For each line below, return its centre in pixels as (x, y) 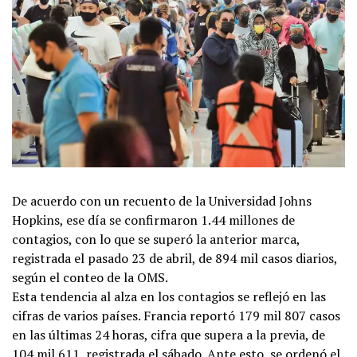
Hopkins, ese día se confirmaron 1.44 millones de (153, 220)
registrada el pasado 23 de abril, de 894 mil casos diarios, (175, 258)
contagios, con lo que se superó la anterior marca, (156, 239)
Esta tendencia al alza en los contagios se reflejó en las (169, 296)
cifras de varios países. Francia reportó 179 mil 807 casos (176, 315)
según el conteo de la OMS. (90, 277)
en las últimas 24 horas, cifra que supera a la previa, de (169, 334)
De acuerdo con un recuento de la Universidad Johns (162, 200)
